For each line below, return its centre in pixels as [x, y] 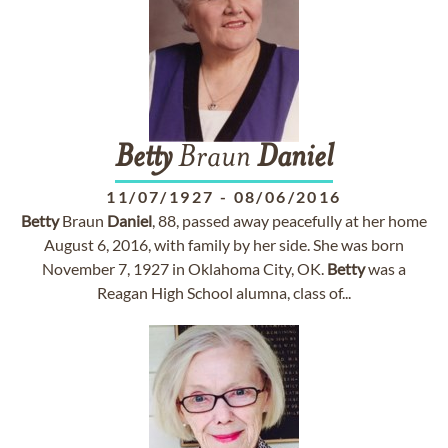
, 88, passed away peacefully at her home [289, 220]
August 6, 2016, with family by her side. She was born [224, 244]
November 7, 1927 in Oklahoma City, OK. [184, 268]
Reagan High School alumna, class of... [224, 292]
